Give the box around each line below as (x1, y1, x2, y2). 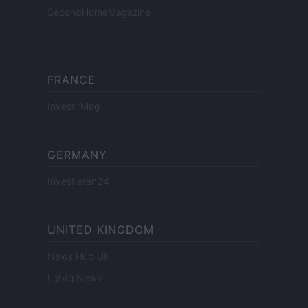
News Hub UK (47, 250, 110, 263)
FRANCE (47, 73, 96, 87)
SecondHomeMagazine (47, 6, 151, 19)
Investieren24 (47, 175, 109, 188)
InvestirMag (47, 100, 100, 113)
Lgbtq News (47, 272, 102, 284)
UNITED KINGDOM (47, 223, 154, 237)
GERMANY (47, 148, 107, 162)
